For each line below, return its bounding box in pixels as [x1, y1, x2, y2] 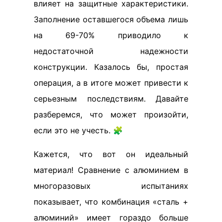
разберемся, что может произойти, [34, 110, 188, 120]
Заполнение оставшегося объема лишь [34, 14, 188, 25]
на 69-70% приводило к [34, 30, 188, 41]
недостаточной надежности [34, 46, 188, 56]
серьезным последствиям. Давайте [34, 94, 188, 104]
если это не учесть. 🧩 [34, 125, 123, 136]
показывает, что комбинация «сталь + [34, 197, 188, 207]
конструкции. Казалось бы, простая [34, 62, 188, 72]
